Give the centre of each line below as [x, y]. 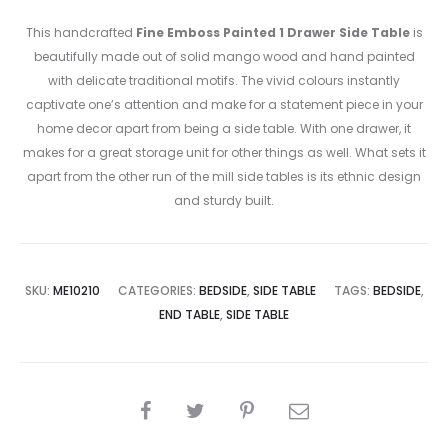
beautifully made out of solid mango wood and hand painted [224, 57]
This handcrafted [80, 33]
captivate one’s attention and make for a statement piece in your [224, 105]
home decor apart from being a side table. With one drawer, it [224, 129]
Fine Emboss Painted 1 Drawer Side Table [272, 33]
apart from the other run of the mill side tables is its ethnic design [224, 177]
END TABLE [189, 315]
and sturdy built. [224, 201]
